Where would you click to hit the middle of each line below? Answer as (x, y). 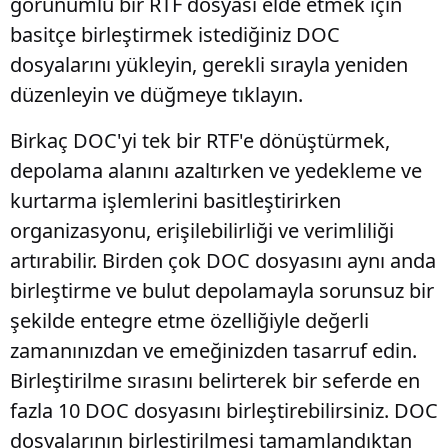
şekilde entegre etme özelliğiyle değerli (189, 320)
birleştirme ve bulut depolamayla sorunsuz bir (222, 290)
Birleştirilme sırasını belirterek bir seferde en (215, 380)
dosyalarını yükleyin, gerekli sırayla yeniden (209, 64)
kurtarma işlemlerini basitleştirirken (175, 200)
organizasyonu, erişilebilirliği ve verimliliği (202, 230)
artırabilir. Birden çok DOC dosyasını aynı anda (223, 260)
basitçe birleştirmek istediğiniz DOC (175, 34)
